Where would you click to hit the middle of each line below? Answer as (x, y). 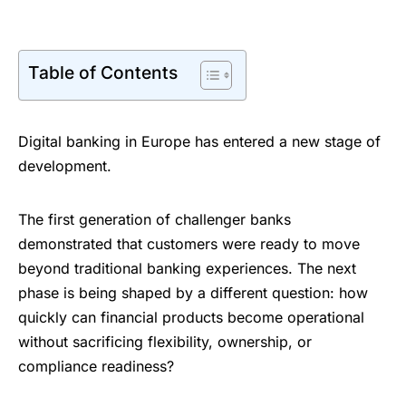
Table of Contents (103, 73)
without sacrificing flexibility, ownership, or (165, 342)
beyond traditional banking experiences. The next (187, 269)
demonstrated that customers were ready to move (189, 244)
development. (65, 166)
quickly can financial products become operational (191, 318)
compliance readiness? (96, 367)
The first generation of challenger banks (155, 220)
